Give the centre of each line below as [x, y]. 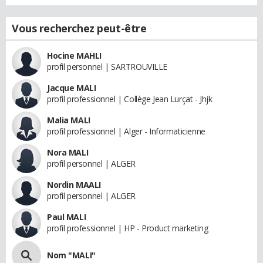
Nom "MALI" [71, 255]
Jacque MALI [72, 88]
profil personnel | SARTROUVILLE [107, 67]
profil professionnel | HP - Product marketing [128, 228]
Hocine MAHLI [74, 55]
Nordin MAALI [74, 185]
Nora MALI [68, 152]
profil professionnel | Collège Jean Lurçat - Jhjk [130, 99]
